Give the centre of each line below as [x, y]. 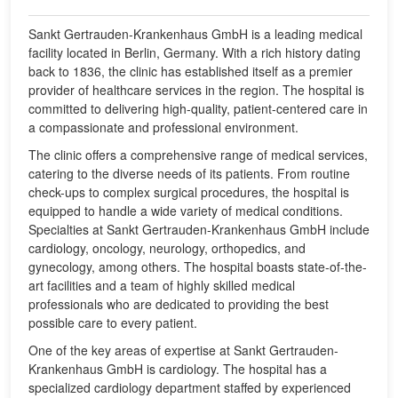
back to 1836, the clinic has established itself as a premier [191, 72]
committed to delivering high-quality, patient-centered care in [198, 109]
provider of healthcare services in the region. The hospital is [196, 90]
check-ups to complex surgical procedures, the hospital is [189, 192]
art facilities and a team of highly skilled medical [162, 286]
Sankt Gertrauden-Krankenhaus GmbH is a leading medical [195, 34]
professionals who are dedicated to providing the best [179, 304]
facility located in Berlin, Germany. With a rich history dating [195, 53]
